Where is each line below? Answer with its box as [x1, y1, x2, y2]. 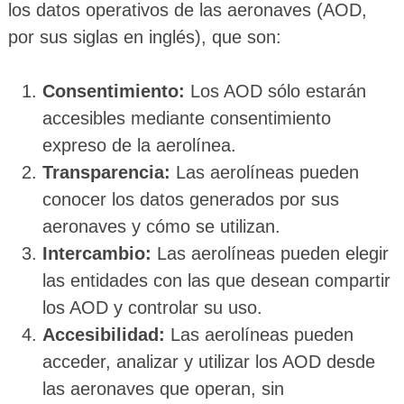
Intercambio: [41, 243, 151, 263]
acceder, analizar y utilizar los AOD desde [41, 351, 375, 372]
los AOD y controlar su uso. [41, 297, 262, 317]
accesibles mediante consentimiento [41, 107, 331, 128]
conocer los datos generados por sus [41, 188, 339, 209]
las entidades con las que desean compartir [41, 270, 390, 290]
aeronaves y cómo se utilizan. [41, 216, 280, 236]
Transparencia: [41, 161, 170, 182]
